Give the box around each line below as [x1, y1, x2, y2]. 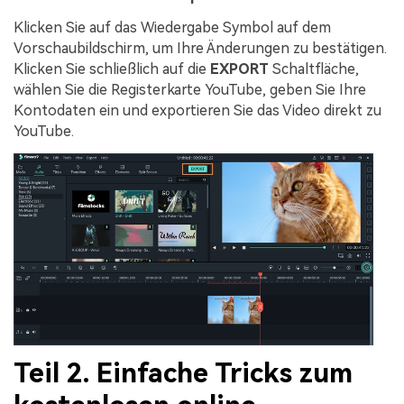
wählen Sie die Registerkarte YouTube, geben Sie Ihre [14, 81, 366, 99]
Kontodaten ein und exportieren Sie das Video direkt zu [14, 102, 381, 120]
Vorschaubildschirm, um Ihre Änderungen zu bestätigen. [14, 40, 387, 58]
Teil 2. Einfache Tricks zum [14, 356, 353, 389]
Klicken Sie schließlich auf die [14, 60, 210, 78]
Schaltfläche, [269, 60, 359, 78]
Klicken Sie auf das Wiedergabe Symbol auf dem [14, 19, 331, 37]
